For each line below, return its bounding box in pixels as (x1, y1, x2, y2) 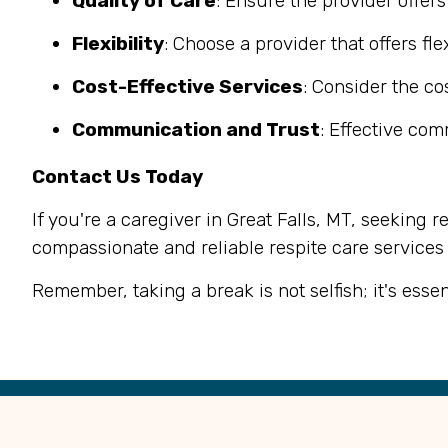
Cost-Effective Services (72, 75, 303, 98)
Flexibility (72, 32, 164, 55)
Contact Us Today (32, 165, 203, 188)
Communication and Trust (72, 118, 320, 141)
